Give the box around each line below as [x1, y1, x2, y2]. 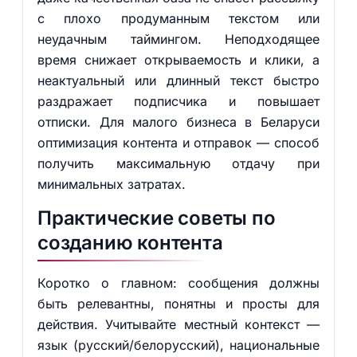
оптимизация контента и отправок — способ [37, 135, 320, 151]
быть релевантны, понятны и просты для [37, 296, 320, 312]
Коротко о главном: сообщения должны [37, 275, 320, 291]
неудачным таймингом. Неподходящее [37, 31, 320, 47]
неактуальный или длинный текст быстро [37, 73, 320, 88]
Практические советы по [37, 206, 276, 229]
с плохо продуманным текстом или [37, 10, 320, 26]
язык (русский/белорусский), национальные [37, 337, 320, 353]
